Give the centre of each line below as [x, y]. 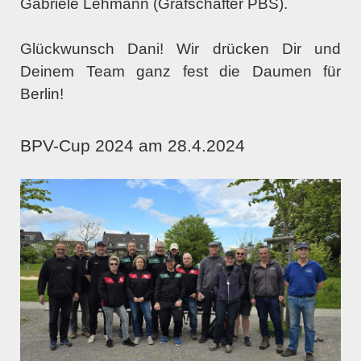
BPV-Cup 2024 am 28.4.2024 [133, 145]
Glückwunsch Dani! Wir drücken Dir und [180, 48]
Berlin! [42, 93]
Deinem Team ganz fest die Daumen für [180, 71]
